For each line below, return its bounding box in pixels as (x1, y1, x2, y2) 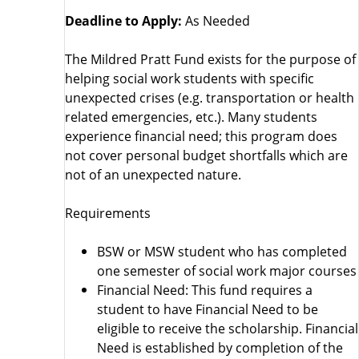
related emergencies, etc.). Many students (65, 107, 317, 127)
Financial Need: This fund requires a (97, 280, 313, 300)
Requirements (65, 204, 151, 223)
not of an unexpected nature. (65, 165, 241, 184)
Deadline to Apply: (65, 11, 185, 30)
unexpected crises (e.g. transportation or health (65, 88, 354, 107)
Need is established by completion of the (97, 338, 343, 357)
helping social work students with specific (65, 69, 314, 88)
